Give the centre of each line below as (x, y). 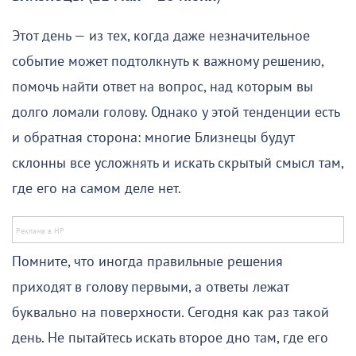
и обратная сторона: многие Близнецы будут (153, 137)
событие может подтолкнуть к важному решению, (168, 61)
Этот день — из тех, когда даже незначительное (161, 36)
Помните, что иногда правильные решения (147, 261)
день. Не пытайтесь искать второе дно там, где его (170, 338)
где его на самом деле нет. (97, 188)
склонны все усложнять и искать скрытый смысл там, (178, 163)
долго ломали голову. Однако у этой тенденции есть (176, 112)
